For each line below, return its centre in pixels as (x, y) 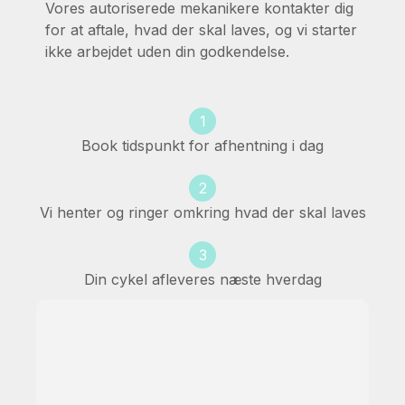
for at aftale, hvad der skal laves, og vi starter (201, 30)
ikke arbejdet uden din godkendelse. (167, 52)
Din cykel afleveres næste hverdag (202, 279)
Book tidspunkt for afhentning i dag (202, 146)
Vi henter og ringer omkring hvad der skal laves (202, 212)
